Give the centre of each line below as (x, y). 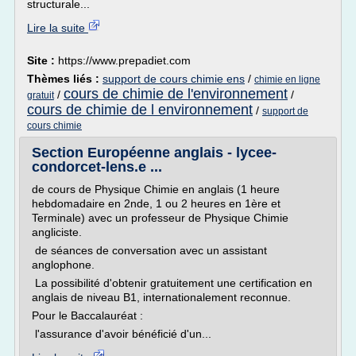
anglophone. (63, 265)
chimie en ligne (287, 79)
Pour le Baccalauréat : (87, 315)
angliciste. (57, 232)
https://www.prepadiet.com (124, 60)
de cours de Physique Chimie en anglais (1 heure (156, 189)
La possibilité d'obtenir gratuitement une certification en (172, 283)
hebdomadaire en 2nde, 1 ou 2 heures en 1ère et (156, 203)
